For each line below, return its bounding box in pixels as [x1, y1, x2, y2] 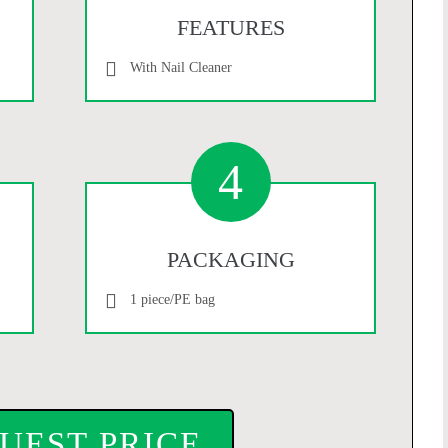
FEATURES [176, 14, 285, 40]
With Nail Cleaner [130, 59, 233, 75]
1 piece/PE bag [130, 291, 216, 307]
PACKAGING [166, 246, 295, 272]
